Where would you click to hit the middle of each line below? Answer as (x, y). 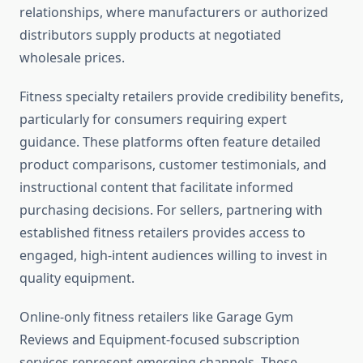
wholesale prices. (72, 58)
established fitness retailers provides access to (162, 233)
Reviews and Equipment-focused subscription (160, 340)
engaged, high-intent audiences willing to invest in (173, 256)
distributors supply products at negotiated (150, 35)
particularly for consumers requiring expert (153, 120)
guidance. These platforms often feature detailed (170, 142)
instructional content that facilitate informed (156, 188)
